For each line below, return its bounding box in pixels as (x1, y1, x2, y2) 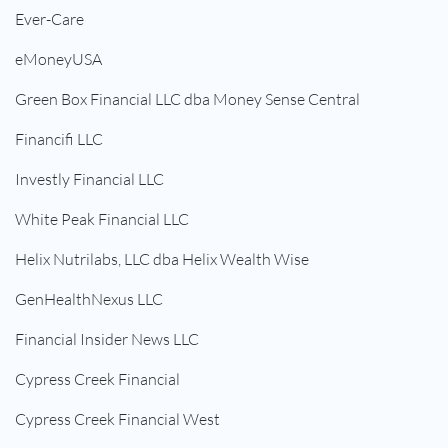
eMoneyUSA (15, 49, 102, 70)
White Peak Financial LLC (15, 209, 189, 230)
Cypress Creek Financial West (15, 409, 220, 430)
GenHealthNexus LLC (15, 289, 163, 310)
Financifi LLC (15, 129, 103, 150)
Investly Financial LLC (15, 169, 164, 190)
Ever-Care (15, 9, 84, 30)
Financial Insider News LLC (15, 329, 199, 350)
